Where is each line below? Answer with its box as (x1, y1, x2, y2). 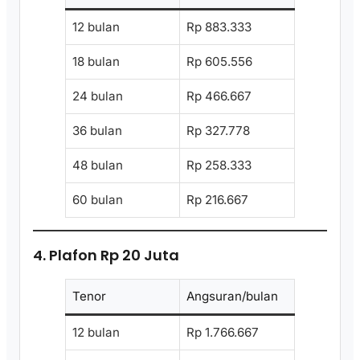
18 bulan (72, 54, 120, 70)
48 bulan (72, 157, 123, 174)
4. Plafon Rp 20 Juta (33, 245, 179, 266)
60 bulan (72, 192, 123, 208)
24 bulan (72, 88, 123, 104)
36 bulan (72, 123, 122, 139)
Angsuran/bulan (186, 288, 278, 305)
